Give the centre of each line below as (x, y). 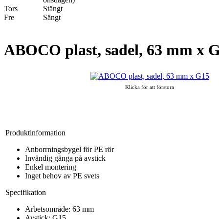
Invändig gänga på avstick (65, 158)
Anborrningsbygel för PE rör (69, 149)
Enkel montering (51, 167)
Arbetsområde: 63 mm (59, 209)
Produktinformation (35, 132)
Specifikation (26, 192)
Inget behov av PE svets (62, 175)
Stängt (53, 9)
